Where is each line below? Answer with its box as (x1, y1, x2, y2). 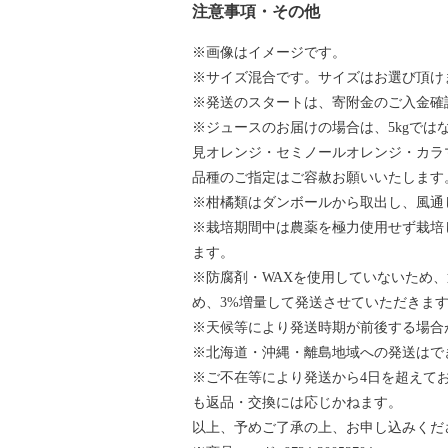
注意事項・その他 (192, 2, 320, 20)
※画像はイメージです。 (192, 44, 346, 60)
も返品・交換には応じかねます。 (192, 394, 402, 410)
